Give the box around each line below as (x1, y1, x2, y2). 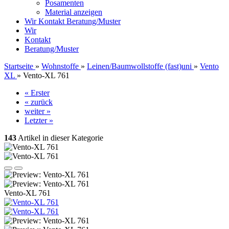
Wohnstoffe (41, 62, 79, 71)
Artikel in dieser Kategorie (16, 133, 103, 142)
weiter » (25, 107, 51, 116)
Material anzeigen (45, 8, 102, 16)
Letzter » (25, 116, 53, 125)
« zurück (25, 98, 53, 106)
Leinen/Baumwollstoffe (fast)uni (87, 62, 192, 71)
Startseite (4, 62, 33, 71)
